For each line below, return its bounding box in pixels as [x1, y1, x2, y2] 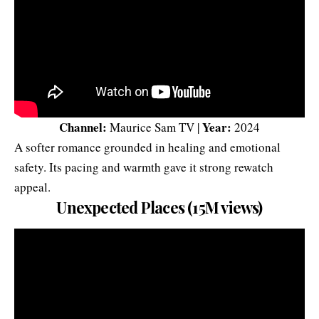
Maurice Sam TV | [110, 118, 202, 135]
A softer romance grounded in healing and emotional [14, 138, 281, 155]
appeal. [14, 178, 51, 195]
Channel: [59, 117, 110, 136]
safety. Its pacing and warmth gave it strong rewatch [14, 158, 273, 175]
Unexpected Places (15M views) [56, 196, 263, 218]
